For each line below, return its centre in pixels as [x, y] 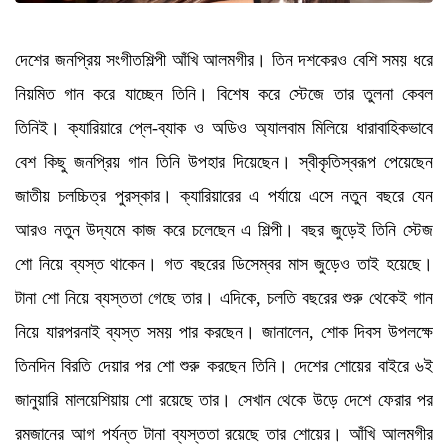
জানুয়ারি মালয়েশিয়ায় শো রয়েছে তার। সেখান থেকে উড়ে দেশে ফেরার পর [224, 399]
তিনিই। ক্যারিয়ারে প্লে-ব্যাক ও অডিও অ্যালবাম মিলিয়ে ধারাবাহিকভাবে [224, 127]
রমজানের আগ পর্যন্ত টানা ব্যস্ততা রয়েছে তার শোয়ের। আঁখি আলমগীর [224, 433]
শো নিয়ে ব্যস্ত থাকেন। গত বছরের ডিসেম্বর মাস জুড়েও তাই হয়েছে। [224, 263]
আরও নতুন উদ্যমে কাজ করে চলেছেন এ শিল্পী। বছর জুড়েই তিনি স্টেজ [224, 229]
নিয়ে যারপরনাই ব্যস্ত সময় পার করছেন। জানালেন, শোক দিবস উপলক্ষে [224, 331]
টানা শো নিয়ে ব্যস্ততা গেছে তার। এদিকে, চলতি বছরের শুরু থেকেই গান [224, 297]
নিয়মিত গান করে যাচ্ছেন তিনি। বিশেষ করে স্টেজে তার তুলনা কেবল [224, 93]
